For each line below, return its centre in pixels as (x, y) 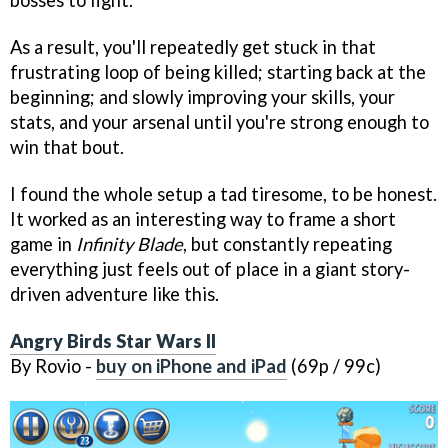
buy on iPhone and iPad (191, 365)
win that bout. (67, 146)
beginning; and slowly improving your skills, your (202, 96)
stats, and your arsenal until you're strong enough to (219, 121)
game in (43, 243)
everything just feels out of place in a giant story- (210, 268)
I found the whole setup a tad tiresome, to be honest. (223, 193)
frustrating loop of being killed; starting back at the (218, 71)
